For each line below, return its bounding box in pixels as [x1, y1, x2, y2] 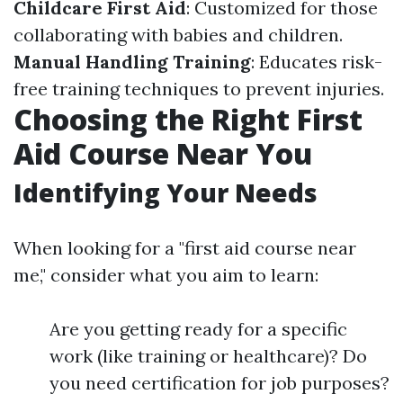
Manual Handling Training [13, 50, 251, 74]
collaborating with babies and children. [13, 23, 343, 47]
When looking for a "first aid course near [13, 237, 356, 260]
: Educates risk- [251, 50, 382, 74]
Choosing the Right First [13, 100, 363, 139]
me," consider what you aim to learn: [13, 264, 318, 287]
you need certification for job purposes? [49, 372, 390, 395]
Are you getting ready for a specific [49, 318, 347, 341]
